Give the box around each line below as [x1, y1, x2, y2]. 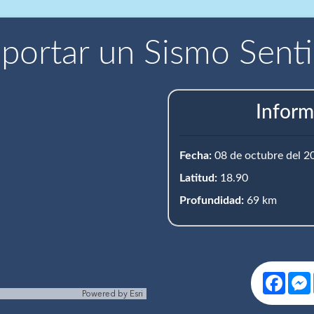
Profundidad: [179, 195, 244, 206]
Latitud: [179, 172, 217, 184]
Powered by [82, 289, 128, 299]
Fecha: [179, 150, 212, 161]
